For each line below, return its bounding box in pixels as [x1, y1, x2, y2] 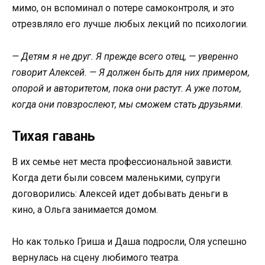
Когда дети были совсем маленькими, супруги [12, 172, 220, 183]
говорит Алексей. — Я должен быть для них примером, [12, 66, 250, 78]
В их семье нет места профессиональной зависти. [12, 156, 232, 167]
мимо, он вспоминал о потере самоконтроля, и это [12, 2, 234, 14]
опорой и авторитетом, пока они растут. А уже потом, [12, 82, 241, 94]
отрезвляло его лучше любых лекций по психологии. [12, 18, 248, 30]
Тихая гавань [12, 128, 95, 144]
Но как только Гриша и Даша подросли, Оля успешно [12, 235, 247, 247]
